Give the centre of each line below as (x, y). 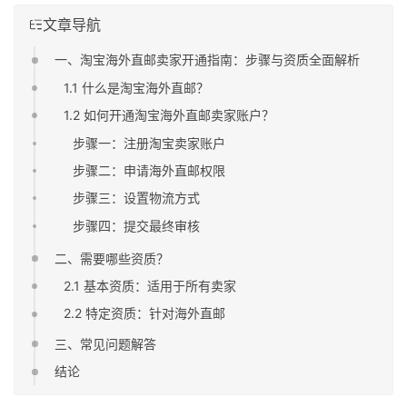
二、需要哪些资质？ (112, 258)
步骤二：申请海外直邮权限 (149, 170)
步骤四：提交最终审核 (136, 225)
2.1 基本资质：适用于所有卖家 (150, 285)
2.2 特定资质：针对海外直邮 (145, 313)
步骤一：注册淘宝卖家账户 (149, 143)
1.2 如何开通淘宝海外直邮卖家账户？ (169, 115)
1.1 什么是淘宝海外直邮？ (137, 87)
